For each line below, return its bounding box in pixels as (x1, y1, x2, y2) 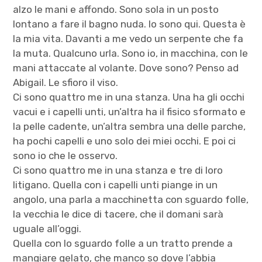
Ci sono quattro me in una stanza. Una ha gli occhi (13, 91, 245, 103)
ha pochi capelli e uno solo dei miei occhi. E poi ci (13, 135, 236, 147)
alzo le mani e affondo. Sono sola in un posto (13, 3, 219, 15)
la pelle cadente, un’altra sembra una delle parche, (13, 120, 246, 132)
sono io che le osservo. (13, 149, 118, 161)
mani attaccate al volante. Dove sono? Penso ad (13, 61, 239, 74)
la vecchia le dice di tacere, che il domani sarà (13, 208, 224, 220)
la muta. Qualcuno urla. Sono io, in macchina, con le (13, 47, 249, 59)
